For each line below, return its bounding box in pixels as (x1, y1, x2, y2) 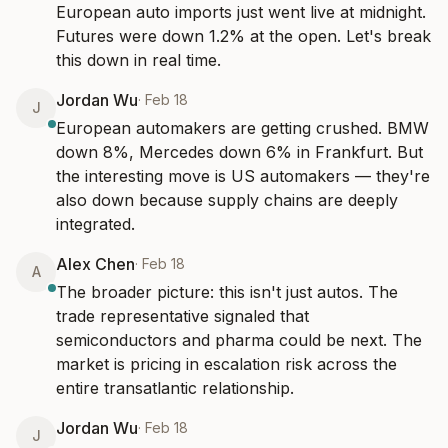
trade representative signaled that (56, 306, 309, 326)
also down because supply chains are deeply (56, 190, 398, 210)
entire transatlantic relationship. (56, 378, 294, 398)
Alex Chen (56, 254, 135, 274)
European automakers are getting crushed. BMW (56, 118, 429, 138)
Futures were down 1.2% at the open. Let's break (56, 26, 431, 46)
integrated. (56, 214, 135, 234)
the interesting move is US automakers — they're (56, 166, 430, 186)
